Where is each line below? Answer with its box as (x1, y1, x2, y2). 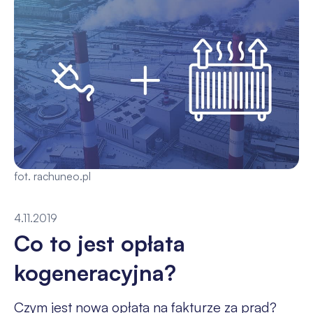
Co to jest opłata (13, 228, 185, 257)
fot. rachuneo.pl (13, 168, 91, 183)
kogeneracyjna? (13, 258, 176, 286)
